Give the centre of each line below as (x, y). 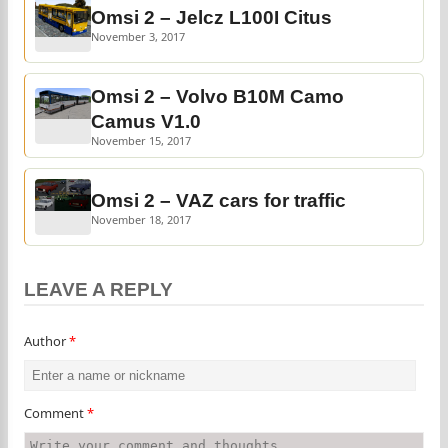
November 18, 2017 (141, 220)
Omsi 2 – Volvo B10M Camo (217, 97)
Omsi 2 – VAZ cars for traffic (218, 201)
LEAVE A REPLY (98, 290)
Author (46, 341)
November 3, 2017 (138, 37)
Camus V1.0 (146, 122)
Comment (55, 413)
